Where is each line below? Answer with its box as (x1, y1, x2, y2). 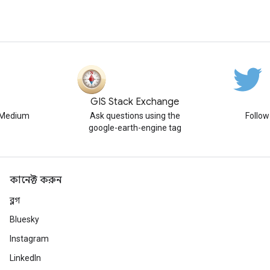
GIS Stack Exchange (90, 96, 180, 108)
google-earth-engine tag (88, 123, 181, 133)
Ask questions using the (89, 111, 180, 121)
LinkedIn (10, 253, 41, 263)
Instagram (10, 234, 49, 243)
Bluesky (10, 215, 39, 224)
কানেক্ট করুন (10, 174, 61, 186)
